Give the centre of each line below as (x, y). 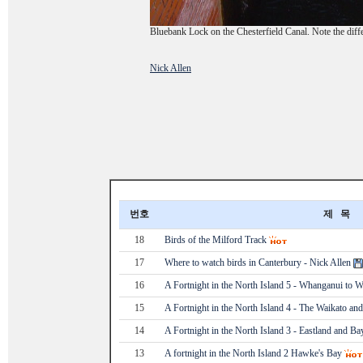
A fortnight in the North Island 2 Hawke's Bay (253, 353)
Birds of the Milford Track (216, 240)
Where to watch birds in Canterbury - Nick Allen (258, 263)
